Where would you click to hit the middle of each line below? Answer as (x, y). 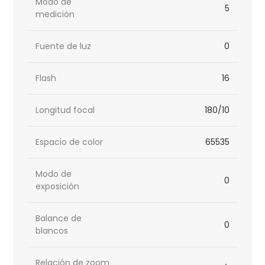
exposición (58, 187)
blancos (52, 231)
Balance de (59, 219)
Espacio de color (70, 142)
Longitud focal (65, 110)
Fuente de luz (64, 46)
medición (55, 14)
